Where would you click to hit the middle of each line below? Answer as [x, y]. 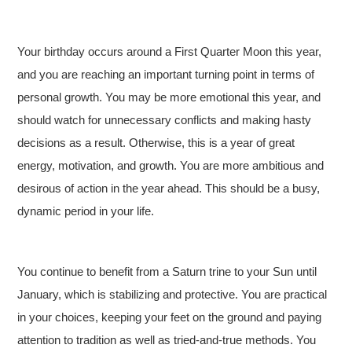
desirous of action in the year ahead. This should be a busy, [169, 188]
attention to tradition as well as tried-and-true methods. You [167, 340]
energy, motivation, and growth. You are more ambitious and [171, 165]
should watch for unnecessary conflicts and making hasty [165, 120]
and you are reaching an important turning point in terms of [166, 74]
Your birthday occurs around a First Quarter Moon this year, [170, 51]
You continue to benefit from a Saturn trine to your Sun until [167, 271]
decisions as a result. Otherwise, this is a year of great [156, 143]
